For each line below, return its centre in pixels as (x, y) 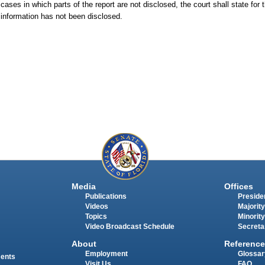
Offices (238, 187)
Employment (106, 253)
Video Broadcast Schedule (130, 227)
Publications (106, 197)
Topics (96, 217)
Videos (96, 207)
